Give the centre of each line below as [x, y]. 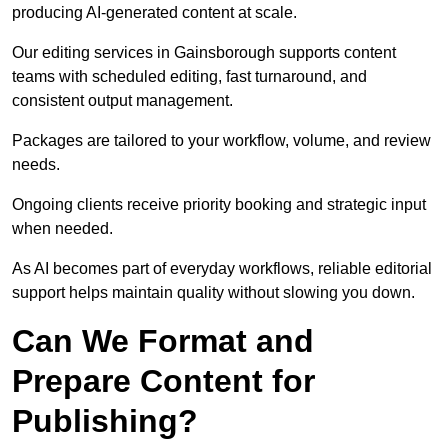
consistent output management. [122, 101]
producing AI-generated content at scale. [154, 13]
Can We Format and [163, 341]
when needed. [62, 229]
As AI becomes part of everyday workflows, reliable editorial [222, 269]
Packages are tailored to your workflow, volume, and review [221, 141]
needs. [36, 165]
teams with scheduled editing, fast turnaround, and [189, 77]
